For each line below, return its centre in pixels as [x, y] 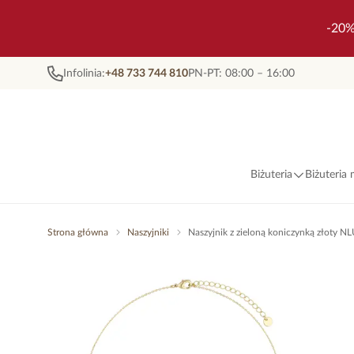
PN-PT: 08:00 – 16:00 [241, 73]
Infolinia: [84, 73]
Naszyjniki [148, 232]
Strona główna [78, 232]
